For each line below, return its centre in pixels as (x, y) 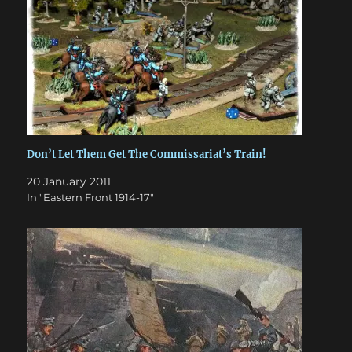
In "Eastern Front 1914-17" (91, 197)
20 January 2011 (69, 181)
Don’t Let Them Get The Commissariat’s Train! (147, 154)
